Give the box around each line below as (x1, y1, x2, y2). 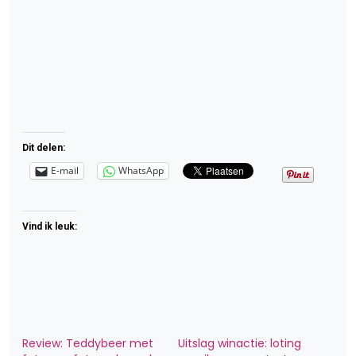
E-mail (51, 164, 79, 178)
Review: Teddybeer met (22, 335, 153, 351)
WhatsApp (118, 164, 164, 178)
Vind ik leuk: (22, 220, 77, 232)
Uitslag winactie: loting (178, 335, 301, 351)
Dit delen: (22, 141, 65, 153)
